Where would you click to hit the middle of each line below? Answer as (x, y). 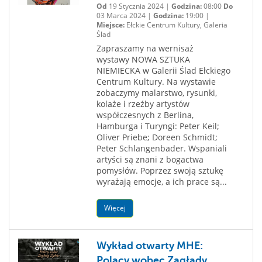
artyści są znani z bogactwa (150, 159)
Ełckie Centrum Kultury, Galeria (176, 25)
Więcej (115, 208)
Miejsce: (110, 25)
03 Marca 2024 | (125, 15)
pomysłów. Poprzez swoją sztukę (160, 170)
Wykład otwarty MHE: (149, 246)
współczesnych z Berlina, (145, 115)
